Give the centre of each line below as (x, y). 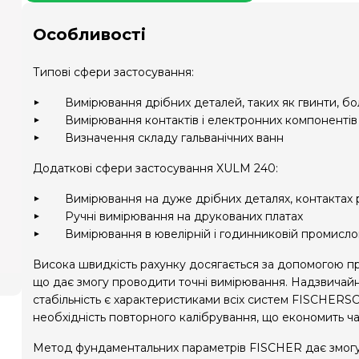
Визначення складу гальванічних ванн (174, 138)
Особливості (89, 34)
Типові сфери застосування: (113, 72)
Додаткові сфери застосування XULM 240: (155, 168)
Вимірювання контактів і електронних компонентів (211, 120)
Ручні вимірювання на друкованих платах (184, 216)
